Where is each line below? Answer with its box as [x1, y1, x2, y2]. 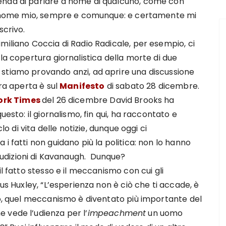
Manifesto [60, 80, 105, 92]
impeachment [87, 207, 146, 219]
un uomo [146, 207, 183, 219]
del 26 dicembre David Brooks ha [41, 94, 175, 106]
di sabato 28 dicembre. [104, 80, 199, 92]
